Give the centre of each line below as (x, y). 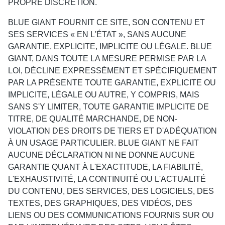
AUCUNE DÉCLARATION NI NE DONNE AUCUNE (101, 155)
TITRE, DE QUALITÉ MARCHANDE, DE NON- (93, 119)
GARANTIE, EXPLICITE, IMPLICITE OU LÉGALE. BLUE (110, 46)
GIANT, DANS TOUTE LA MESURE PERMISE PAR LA (107, 59)
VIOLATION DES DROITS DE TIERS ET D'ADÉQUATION (113, 131)
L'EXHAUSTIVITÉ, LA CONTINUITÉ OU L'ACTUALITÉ (107, 179)
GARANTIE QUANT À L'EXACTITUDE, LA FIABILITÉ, (105, 167)
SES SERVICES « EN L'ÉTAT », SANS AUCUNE (97, 34)
